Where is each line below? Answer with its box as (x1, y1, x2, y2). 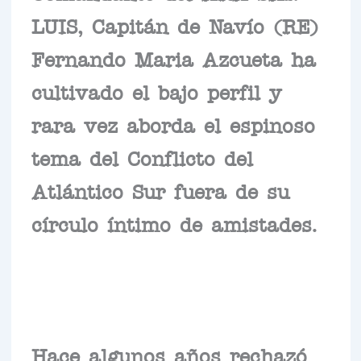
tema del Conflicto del (31, 152, 253, 163)
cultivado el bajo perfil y (31, 86, 282, 97)
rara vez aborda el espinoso (31, 119, 315, 130)
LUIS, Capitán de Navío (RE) (31, 20, 318, 31)
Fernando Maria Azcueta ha (31, 53, 316, 64)
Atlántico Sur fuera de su (31, 185, 289, 196)
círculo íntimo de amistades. (31, 218, 317, 229)
